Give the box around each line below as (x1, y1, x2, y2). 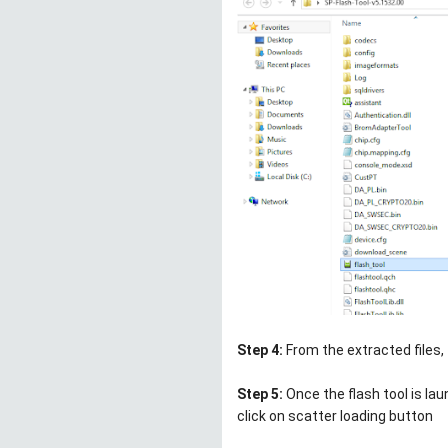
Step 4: (237, 342, 283, 359)
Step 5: (237, 386, 286, 403)
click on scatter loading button (237, 408, 433, 425)
